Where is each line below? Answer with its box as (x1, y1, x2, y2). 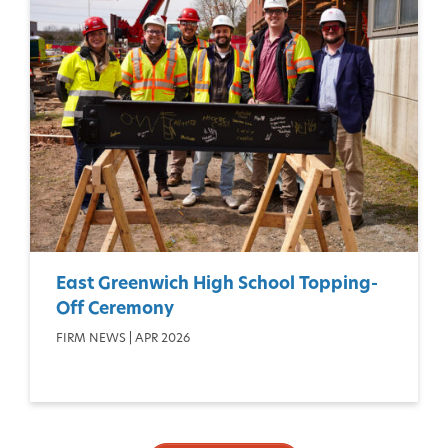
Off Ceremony (56, 300, 174, 318)
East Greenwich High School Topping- (56, 275, 378, 293)
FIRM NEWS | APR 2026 (56, 332, 190, 345)
